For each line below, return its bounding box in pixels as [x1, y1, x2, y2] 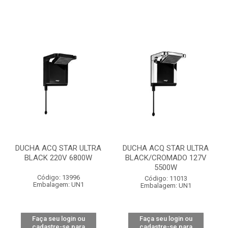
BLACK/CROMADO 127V [125, 153, 207, 162]
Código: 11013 [144, 175, 187, 182]
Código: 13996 [37, 174, 80, 181]
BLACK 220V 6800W [24, 153, 92, 162]
